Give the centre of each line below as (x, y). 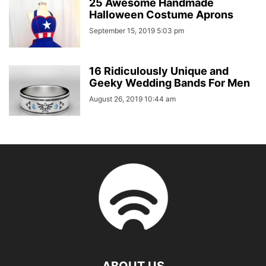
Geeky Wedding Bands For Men (170, 83)
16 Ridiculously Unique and (159, 71)
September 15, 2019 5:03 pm (137, 30)
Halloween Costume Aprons (161, 14)
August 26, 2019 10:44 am (132, 99)
